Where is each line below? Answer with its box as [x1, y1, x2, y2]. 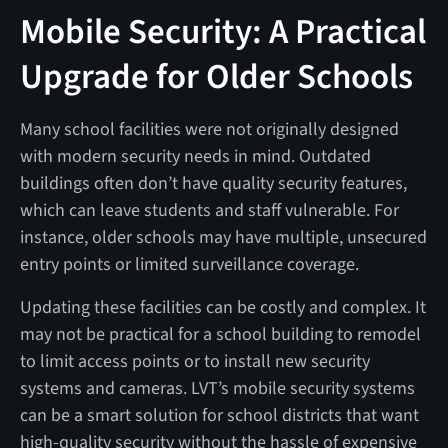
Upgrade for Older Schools [19, 51, 413, 102]
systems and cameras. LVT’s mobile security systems [19, 375, 415, 401]
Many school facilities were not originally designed [19, 116, 399, 142]
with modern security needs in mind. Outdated [19, 143, 371, 169]
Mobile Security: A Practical [19, 6, 426, 57]
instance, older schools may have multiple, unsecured [19, 224, 427, 250]
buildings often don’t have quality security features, [19, 170, 407, 196]
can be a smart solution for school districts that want [19, 402, 419, 428]
